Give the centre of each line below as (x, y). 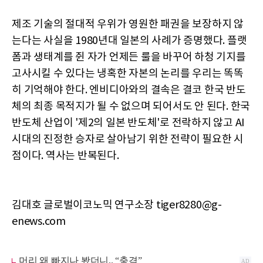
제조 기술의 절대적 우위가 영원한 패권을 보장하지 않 (128, 25)
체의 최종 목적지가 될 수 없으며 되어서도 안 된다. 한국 (131, 107)
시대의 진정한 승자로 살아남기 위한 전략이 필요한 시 (128, 140)
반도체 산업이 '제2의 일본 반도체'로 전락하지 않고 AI (128, 123)
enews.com (39, 222)
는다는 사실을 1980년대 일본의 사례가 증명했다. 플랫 (129, 41)
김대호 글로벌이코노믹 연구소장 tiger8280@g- (117, 205)
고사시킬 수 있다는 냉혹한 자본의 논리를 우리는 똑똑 (128, 74)
